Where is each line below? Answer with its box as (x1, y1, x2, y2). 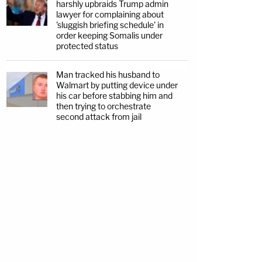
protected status (56, 41, 118, 51)
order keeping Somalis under (56, 30, 163, 40)
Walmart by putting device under (56, 80, 178, 90)
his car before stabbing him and (56, 91, 173, 101)
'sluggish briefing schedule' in (56, 20, 164, 30)
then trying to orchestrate (56, 101, 151, 111)
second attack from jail (56, 112, 142, 122)
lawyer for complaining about (56, 9, 164, 19)
